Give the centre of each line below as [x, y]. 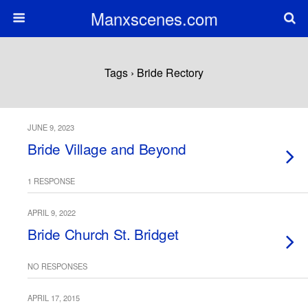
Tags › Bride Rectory [154, 73]
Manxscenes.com [154, 18]
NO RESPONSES [57, 266]
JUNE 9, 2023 [51, 127]
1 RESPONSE [51, 181]
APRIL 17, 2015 [54, 298]
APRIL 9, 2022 [52, 212]
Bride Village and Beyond [107, 148]
